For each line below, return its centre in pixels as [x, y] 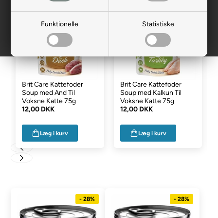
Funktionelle [60, 24]
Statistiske [158, 24]
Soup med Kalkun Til [151, 93]
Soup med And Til [49, 93]
